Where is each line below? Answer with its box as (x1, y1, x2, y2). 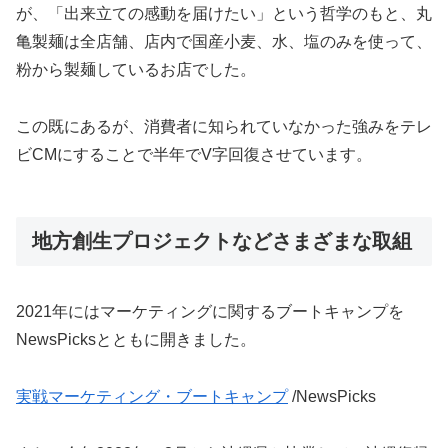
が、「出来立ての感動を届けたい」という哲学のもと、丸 (16, 5, 432, 23)
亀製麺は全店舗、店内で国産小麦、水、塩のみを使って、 (16, 33, 432, 51)
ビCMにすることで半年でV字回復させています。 (16, 145, 372, 163)
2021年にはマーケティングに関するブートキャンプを (16, 303, 404, 321)
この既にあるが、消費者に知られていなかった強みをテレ (16, 117, 432, 135)
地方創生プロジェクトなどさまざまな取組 (32, 229, 412, 252)
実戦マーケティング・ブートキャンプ (16, 388, 288, 406)
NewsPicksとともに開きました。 (16, 331, 256, 349)
